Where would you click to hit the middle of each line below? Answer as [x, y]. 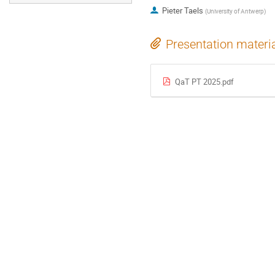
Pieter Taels [182, 11]
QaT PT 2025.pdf [204, 82]
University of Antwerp [235, 11]
